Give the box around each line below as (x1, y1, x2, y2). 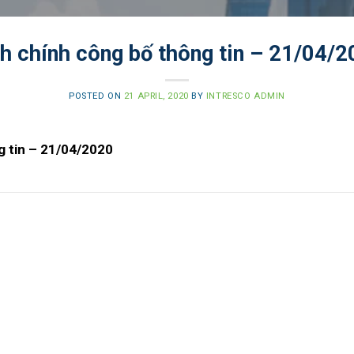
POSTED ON (69, 91, 124, 102)
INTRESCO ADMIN (205, 91, 285, 102)
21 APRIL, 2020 (123, 91, 189, 102)
